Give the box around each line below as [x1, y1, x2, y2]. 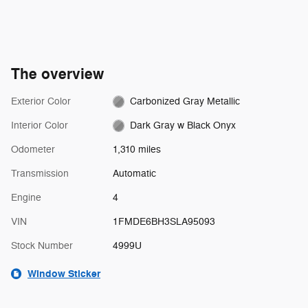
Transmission [11, 167, 69, 179]
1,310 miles [112, 143, 161, 155]
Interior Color [11, 119, 68, 131]
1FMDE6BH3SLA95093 [112, 215, 215, 228]
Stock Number [11, 239, 73, 252]
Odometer [11, 143, 55, 155]
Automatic [112, 167, 156, 179]
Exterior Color [11, 95, 71, 107]
